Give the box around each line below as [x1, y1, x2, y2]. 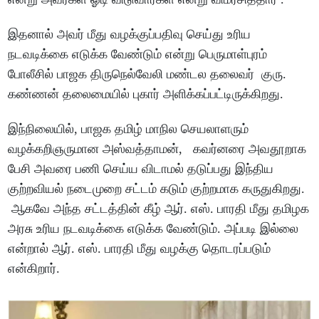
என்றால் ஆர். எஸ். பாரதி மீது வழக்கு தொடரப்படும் [8, 241, 271, 256]
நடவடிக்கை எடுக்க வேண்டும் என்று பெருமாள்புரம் [8, 46, 268, 61]
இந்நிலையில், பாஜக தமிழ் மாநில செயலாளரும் [8, 121, 249, 136]
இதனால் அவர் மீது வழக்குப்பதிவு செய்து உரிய [8, 26, 251, 41]
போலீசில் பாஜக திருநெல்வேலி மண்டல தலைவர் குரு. [8, 66, 287, 81]
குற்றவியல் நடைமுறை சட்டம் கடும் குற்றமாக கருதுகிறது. [8, 181, 305, 196]
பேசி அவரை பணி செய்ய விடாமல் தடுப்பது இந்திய [8, 161, 274, 176]
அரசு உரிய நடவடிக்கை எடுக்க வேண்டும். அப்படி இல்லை [8, 221, 299, 236]
